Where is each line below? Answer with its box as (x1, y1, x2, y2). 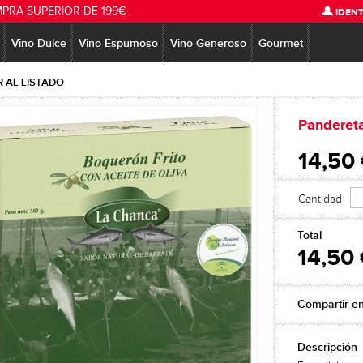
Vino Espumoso (79, 36, 158, 50)
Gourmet (258, 36, 303, 50)
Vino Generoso (170, 36, 246, 50)
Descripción (297, 340, 357, 354)
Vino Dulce (11, 36, 66, 50)
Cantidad (298, 193, 342, 206)
